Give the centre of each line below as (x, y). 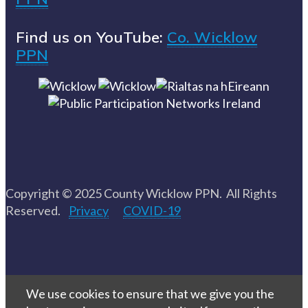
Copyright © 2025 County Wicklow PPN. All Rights (141, 193)
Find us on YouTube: (91, 37)
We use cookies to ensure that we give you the (150, 293)
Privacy (89, 210)
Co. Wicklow (212, 37)
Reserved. (37, 210)
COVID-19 (152, 210)
